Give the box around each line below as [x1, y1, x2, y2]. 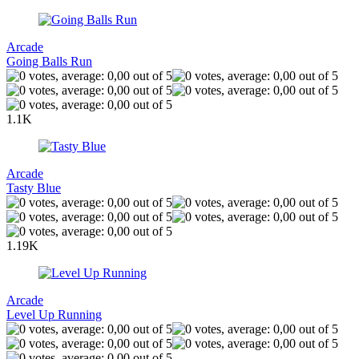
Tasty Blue [6, 180, 61, 195]
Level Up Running [6, 307, 102, 321]
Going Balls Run [6, 54, 92, 68]
